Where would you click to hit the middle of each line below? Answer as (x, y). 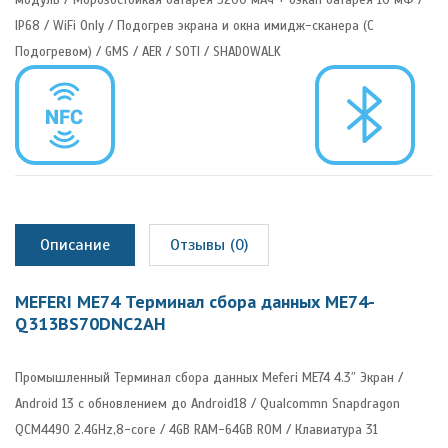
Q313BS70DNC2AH (90, 323)
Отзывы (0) (209, 244)
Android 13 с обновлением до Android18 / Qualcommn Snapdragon (207, 403)
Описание (75, 244)
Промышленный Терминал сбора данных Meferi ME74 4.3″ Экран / (209, 377)
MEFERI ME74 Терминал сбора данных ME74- (195, 301)
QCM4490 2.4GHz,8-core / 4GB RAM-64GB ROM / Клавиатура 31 (196, 429)
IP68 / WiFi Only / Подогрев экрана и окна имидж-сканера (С (194, 25)
